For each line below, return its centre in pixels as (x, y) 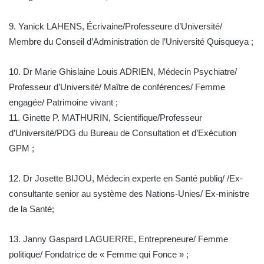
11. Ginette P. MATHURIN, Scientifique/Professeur (105, 118)
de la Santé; (32, 209)
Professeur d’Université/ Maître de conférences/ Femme (117, 87)
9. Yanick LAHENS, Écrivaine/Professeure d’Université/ (115, 27)
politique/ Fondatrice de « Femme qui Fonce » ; (99, 255)
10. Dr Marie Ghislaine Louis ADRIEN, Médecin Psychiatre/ (123, 72)
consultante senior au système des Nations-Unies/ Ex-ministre (129, 194)
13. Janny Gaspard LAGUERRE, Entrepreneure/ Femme (118, 239)
